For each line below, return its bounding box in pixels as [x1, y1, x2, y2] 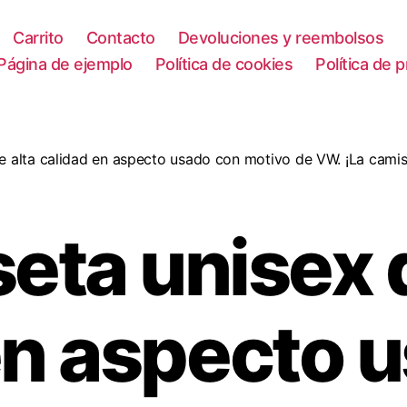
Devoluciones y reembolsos [177, 27, 384, 47]
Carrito [13, 27, 64, 47]
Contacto [85, 27, 155, 47]
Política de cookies [154, 54, 293, 74]
